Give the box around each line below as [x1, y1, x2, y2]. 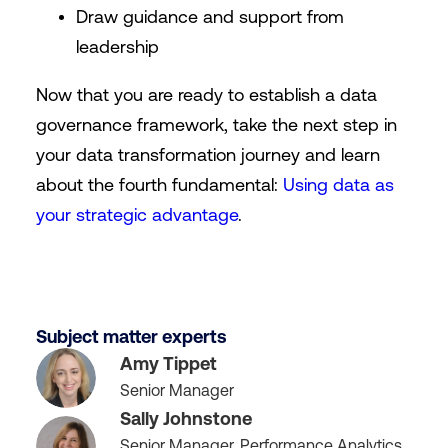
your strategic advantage [35, 204, 238, 225]
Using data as [282, 174, 394, 195]
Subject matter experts [35, 326, 227, 347]
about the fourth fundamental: [35, 174, 283, 195]
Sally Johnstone [119, 408, 252, 429]
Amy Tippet [119, 353, 217, 374]
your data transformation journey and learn [35, 144, 380, 165]
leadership [75, 36, 159, 57]
